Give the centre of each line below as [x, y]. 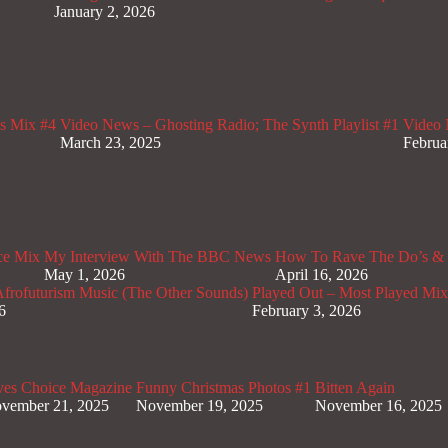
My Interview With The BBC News [157, 256]
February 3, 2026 [306, 310]
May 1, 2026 [84, 274]
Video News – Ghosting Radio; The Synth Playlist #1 [229, 125]
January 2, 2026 [104, 11]
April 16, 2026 [321, 274]
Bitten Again [355, 388]
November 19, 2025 [199, 406]
